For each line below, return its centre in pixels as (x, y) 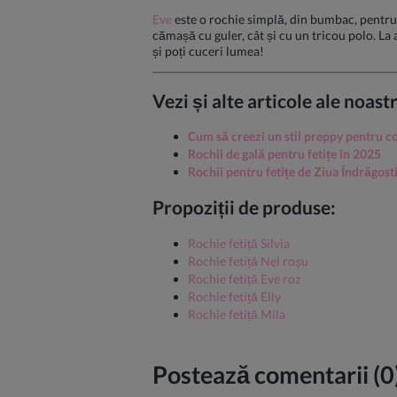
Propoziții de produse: (244, 207)
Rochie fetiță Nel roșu (248, 261)
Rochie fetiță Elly (234, 296)
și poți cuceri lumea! (208, 51)
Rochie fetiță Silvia (239, 243)
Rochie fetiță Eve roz (244, 278)
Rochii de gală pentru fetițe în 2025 (284, 154)
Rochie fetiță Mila (237, 314)
